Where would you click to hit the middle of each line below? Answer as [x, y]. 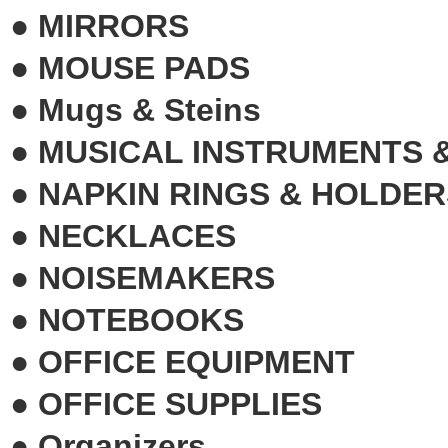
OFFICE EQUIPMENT [196, 361]
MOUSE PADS [144, 67]
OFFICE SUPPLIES [180, 403]
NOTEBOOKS [141, 319]
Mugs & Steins [149, 109]
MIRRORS [113, 25]
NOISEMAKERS [156, 277]
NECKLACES [137, 235]
